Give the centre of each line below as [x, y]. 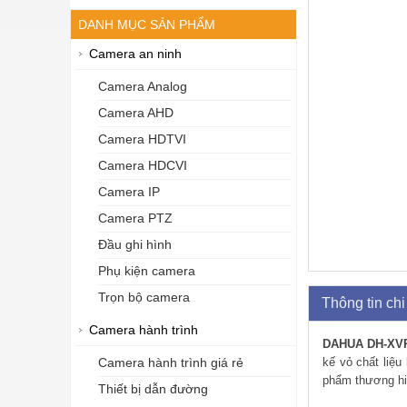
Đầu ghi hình [135, 245]
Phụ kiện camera [147, 271]
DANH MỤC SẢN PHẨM [147, 25]
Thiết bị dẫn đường [153, 389]
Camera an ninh [135, 54]
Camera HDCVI [143, 166]
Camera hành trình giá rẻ [171, 363]
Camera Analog [143, 87]
